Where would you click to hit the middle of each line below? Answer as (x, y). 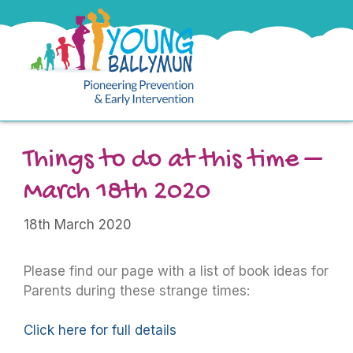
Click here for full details (100, 330)
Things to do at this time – (173, 161)
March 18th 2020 (117, 192)
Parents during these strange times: (137, 290)
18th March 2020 (78, 224)
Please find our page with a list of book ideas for (176, 271)
